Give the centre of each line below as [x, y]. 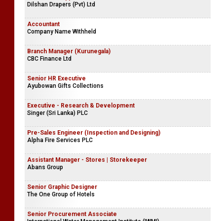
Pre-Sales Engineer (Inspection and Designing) [94, 133]
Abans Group [45, 167]
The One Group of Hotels [61, 194]
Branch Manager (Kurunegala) [69, 51]
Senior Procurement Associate [72, 214]
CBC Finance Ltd [49, 59]
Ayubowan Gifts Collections [65, 86]
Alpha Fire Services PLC [60, 140]
